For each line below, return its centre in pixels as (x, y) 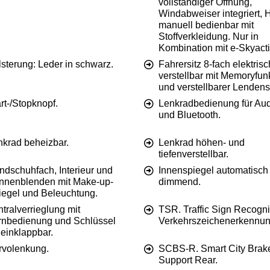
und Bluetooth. (190, 115)
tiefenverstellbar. (193, 154)
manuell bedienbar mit (206, 25)
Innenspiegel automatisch (213, 171)
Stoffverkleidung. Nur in (209, 37)
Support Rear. (188, 260)
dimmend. (180, 182)
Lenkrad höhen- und (202, 143)
